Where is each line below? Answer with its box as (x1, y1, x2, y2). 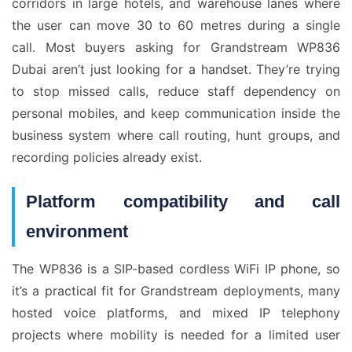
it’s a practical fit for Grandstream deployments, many (12, 283, 340, 299)
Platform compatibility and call (26, 192, 340, 211)
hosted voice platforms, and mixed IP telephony (12, 305, 340, 321)
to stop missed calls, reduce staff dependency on (12, 83, 340, 99)
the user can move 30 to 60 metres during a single (12, 17, 340, 33)
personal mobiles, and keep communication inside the (12, 105, 340, 121)
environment (26, 222, 128, 241)
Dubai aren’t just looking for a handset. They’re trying (12, 61, 340, 77)
